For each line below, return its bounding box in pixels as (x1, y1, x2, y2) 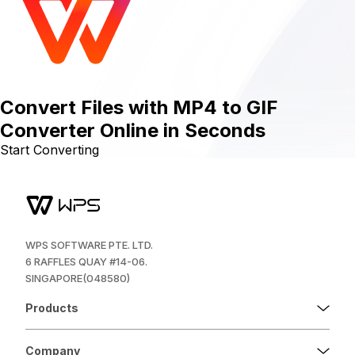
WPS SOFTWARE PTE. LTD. (25, 239, 153, 251)
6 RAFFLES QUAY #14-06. (25, 255, 147, 268)
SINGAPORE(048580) (25, 272, 130, 284)
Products (25, 301, 78, 315)
